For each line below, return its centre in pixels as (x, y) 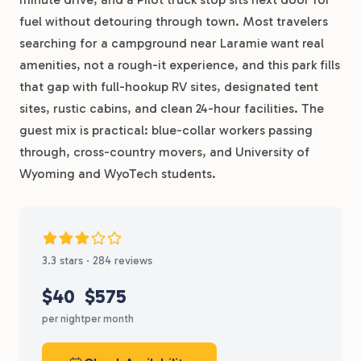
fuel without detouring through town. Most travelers (174, 21)
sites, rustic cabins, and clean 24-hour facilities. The (172, 108)
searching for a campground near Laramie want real (172, 43)
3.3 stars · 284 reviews (97, 261)
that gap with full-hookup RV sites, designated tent (169, 87)
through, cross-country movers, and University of (164, 152)
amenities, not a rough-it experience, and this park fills (180, 65)
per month (109, 319)
